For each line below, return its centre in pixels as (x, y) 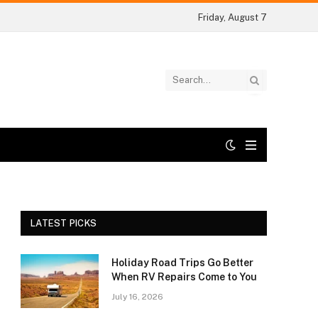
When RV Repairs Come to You (184, 277)
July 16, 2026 (137, 297)
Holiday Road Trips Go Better (182, 263)
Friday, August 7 (232, 17)
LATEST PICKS (64, 223)
